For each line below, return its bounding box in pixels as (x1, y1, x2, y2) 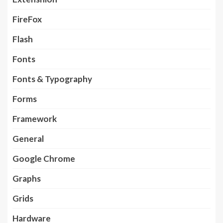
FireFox (12, 13, 42, 24)
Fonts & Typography (12, 73, 92, 84)
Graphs (12, 173, 41, 184)
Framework (12, 113, 57, 124)
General (12, 133, 44, 144)
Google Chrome (12, 153, 75, 164)
